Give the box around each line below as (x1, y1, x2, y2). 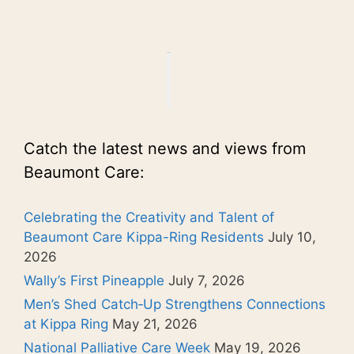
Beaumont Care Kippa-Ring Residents (24, 228, 264, 245)
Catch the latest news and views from (24, 138, 306, 158)
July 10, (268, 228, 316, 245)
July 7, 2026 (168, 272, 245, 288)
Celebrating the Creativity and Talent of (24, 209, 274, 225)
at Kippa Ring (24, 315, 108, 332)
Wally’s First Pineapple (24, 272, 164, 288)
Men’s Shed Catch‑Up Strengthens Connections (24, 296, 326, 312)
